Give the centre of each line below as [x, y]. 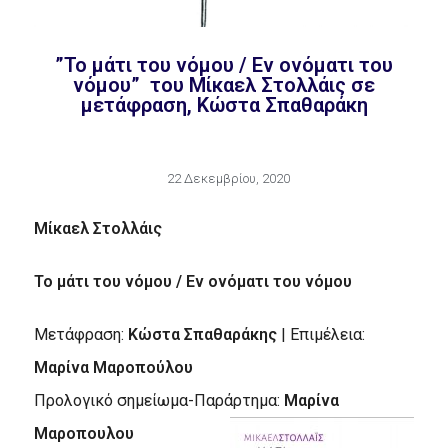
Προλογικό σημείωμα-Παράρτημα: [158, 400]
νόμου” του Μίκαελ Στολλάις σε [224, 84]
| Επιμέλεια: [320, 334]
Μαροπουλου [83, 433]
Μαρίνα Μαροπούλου [113, 367]
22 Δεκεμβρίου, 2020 [228, 178]
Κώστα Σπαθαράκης [202, 334]
